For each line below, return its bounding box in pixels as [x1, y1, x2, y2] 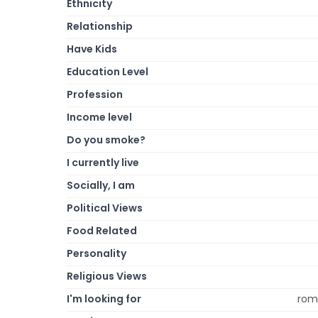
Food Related [67, 223, 137, 238]
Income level [67, 109, 132, 124]
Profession [67, 87, 123, 102]
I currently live [67, 155, 139, 170]
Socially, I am [67, 177, 135, 192]
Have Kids [67, 41, 117, 56]
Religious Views [67, 268, 147, 283]
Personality [67, 246, 126, 261]
